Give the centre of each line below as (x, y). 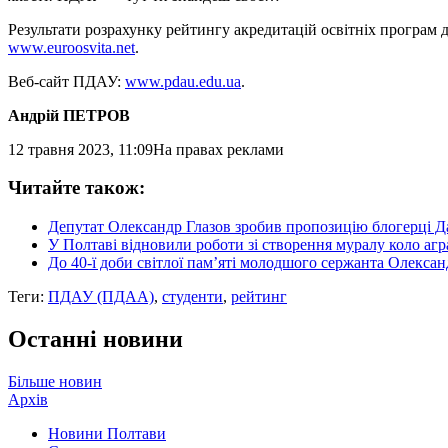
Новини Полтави (107, 433)
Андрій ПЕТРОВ (69, 115)
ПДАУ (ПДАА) (101, 297)
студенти (192, 297)
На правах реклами (218, 149)
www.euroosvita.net (71, 47)
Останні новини (95, 338)
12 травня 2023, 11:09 (80, 149)
